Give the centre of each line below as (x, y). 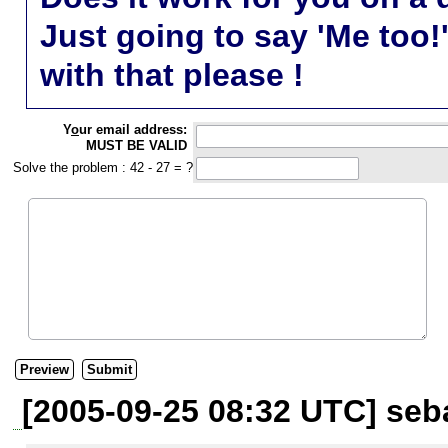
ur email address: (133, 129)
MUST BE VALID (136, 145)
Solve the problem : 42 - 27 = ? (103, 167)
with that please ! (172, 74)
